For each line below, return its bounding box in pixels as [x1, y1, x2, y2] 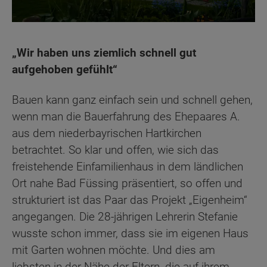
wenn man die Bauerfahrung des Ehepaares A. [12, 109, 240, 123]
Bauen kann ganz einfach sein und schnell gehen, [12, 92, 253, 107]
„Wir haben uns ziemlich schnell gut [12, 46, 196, 60]
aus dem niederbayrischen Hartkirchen [12, 126, 201, 140]
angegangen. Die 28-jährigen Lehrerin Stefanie [12, 209, 238, 223]
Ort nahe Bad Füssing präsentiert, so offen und [12, 176, 243, 190]
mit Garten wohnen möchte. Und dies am [12, 243, 215, 257]
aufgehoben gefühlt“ [12, 63, 117, 77]
